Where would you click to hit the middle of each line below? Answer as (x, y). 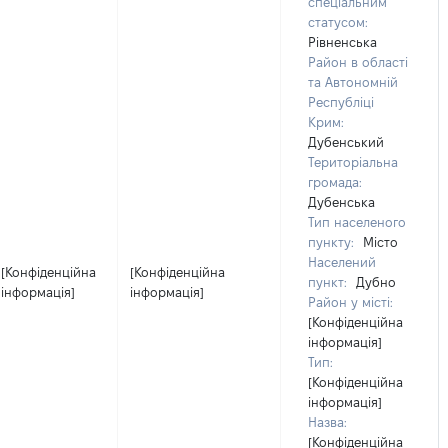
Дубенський (346, 142)
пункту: (331, 242)
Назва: (327, 422)
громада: (335, 182)
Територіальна (353, 162)
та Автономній (353, 82)
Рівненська (342, 42)
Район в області (358, 62)
